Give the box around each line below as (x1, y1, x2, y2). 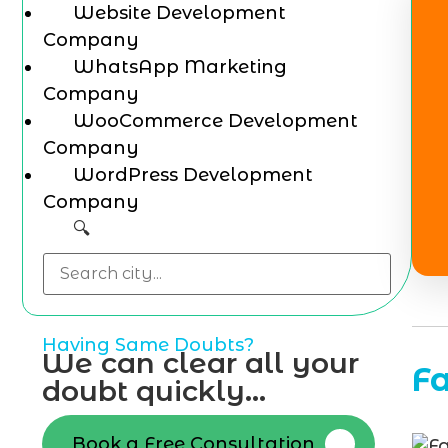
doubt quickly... (42, 374, 266, 408)
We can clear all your (42, 346, 359, 380)
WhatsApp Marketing (73, 56, 287, 78)
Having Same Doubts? (42, 334, 254, 356)
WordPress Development (73, 164, 313, 186)
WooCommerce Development (73, 110, 358, 132)
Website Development (73, 2, 286, 24)
